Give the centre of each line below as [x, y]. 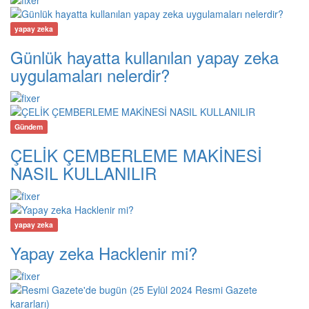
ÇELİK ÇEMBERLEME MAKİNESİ [136, 155]
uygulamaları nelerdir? [90, 75]
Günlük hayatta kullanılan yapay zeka [144, 57]
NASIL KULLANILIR [83, 173]
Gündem [29, 127]
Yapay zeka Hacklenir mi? [104, 253]
